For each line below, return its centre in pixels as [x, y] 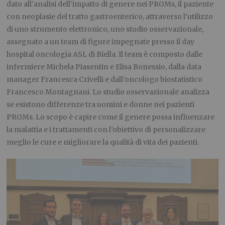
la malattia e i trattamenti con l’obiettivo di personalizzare [106, 129]
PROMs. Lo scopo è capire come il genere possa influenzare [111, 117]
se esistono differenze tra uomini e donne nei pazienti [101, 104]
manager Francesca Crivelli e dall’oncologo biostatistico [105, 79]
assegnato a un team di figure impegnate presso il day [101, 41]
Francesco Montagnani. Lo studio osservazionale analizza [108, 92]
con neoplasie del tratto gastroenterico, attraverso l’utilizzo [110, 16]
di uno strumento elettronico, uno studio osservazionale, [105, 29]
